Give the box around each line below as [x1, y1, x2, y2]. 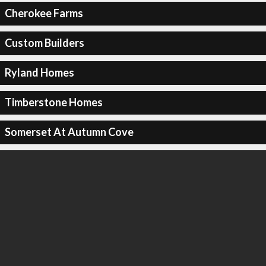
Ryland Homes [4, 66, 74, 79]
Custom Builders [4, 36, 84, 49]
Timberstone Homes [4, 96, 103, 109]
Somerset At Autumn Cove [4, 125, 134, 138]
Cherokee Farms [4, 7, 83, 20]
